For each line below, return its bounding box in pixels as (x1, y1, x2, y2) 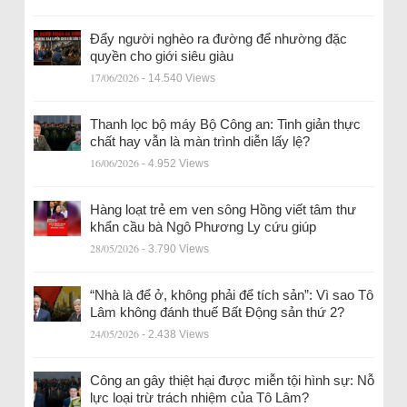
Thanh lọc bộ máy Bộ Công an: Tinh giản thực (89, 115, 361, 132)
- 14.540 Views (141, 71, 215, 84)
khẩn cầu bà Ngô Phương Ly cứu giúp (89, 218, 316, 234)
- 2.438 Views (141, 327, 209, 341)
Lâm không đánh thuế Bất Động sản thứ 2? (89, 303, 344, 320)
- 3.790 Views (141, 242, 209, 255)
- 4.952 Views (141, 156, 209, 170)
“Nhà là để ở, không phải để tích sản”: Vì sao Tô (89, 286, 373, 303)
